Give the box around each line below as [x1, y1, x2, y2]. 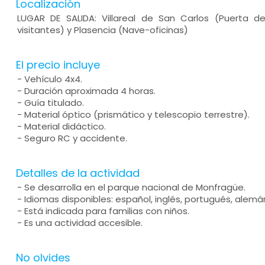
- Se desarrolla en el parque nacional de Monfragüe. [17, 181, 245, 193]
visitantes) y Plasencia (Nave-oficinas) [17, 24, 188, 36]
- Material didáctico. [17, 120, 106, 132]
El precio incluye [15, 57, 100, 72]
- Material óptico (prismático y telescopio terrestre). [17, 108, 250, 121]
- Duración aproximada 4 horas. [17, 85, 156, 97]
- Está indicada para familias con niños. [17, 205, 189, 217]
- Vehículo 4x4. [17, 73, 82, 85]
